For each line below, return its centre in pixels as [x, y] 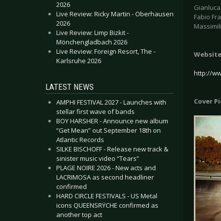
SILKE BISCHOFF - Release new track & [112, 149]
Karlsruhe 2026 [79, 61]
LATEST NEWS [70, 87]
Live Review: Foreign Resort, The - [106, 51]
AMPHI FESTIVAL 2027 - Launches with [111, 102]
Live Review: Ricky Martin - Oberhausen [115, 14]
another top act [79, 215]
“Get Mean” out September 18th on [109, 130]
